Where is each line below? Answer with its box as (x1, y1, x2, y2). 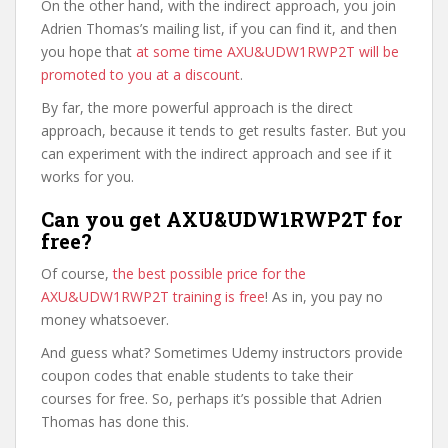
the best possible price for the (113, 264, 306, 283)
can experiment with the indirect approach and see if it (41, 144, 392, 163)
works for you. (41, 167, 134, 186)
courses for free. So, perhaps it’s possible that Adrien (41, 389, 382, 408)
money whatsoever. (41, 310, 169, 329)
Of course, (41, 264, 113, 283)
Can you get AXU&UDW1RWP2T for (41, 206, 402, 232)
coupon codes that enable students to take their (41, 366, 353, 385)
